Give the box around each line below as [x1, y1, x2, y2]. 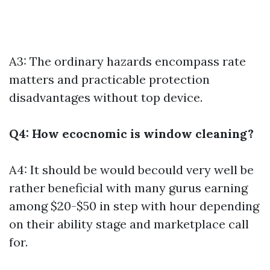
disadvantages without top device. [9, 90, 202, 105]
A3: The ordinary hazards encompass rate [9, 54, 246, 69]
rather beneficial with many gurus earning [9, 180, 248, 195]
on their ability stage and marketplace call [9, 216, 249, 231]
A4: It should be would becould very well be [9, 162, 254, 177]
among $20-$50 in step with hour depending [9, 198, 259, 213]
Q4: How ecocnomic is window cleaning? [9, 126, 254, 141]
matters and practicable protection [9, 72, 210, 87]
